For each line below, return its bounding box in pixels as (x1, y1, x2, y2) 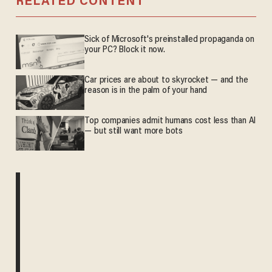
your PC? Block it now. (84, 45, 165, 55)
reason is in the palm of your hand (84, 86, 208, 95)
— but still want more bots (84, 127, 183, 137)
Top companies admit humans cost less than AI (84, 117, 256, 126)
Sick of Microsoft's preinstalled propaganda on (84, 35, 254, 44)
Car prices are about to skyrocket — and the (84, 75, 248, 85)
